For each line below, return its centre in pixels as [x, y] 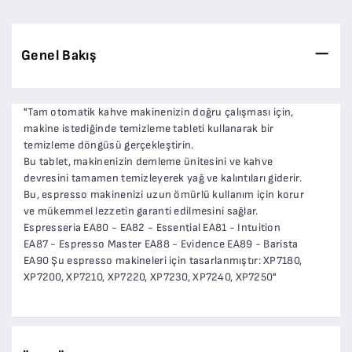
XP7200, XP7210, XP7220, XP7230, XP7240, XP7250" [150, 277]
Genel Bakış [59, 55]
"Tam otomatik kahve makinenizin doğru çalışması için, [159, 112]
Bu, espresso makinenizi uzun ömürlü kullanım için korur [164, 194]
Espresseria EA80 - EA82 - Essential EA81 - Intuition [152, 227]
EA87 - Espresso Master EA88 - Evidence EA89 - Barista [161, 244]
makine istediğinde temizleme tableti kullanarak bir [149, 128]
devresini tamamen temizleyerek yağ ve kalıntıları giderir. [163, 178]
